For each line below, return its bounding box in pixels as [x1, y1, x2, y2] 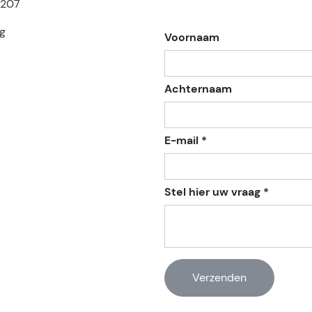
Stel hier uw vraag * [164, 185, 269, 199]
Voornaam [164, 30, 219, 45]
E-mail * [164, 133, 207, 148]
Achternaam [164, 81, 232, 96]
